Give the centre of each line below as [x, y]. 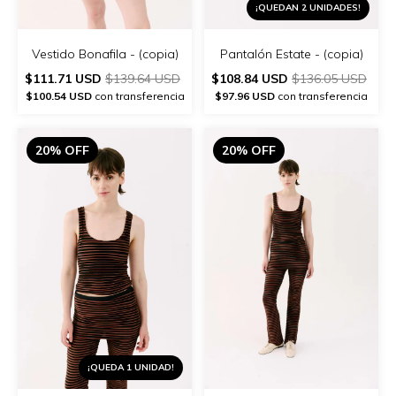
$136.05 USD [329, 78]
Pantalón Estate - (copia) [291, 53]
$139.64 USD [143, 78]
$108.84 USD [251, 78]
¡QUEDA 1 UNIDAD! [131, 367]
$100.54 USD [58, 95]
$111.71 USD [65, 78]
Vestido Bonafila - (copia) [105, 53]
